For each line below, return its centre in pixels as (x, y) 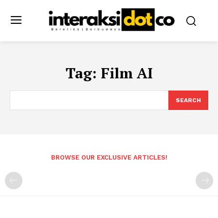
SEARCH (188, 100)
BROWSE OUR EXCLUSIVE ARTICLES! (109, 157)
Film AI (127, 73)
